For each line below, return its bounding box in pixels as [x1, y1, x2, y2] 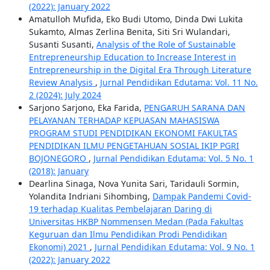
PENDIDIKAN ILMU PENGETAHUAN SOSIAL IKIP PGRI [28, 140, 239, 152]
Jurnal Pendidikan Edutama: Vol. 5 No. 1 [93, 152, 254, 165]
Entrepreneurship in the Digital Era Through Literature [28, 64, 251, 76]
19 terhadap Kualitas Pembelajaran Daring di [28, 203, 212, 215]
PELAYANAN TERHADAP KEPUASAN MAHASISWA [28, 115, 219, 127]
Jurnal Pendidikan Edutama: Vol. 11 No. [99, 77, 258, 89]
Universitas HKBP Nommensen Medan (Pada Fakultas [28, 216, 243, 228]
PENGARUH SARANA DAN [143, 102, 245, 114]
